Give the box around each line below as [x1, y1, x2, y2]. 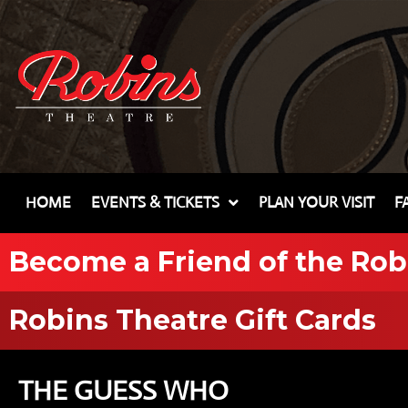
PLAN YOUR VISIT [259, 192, 374, 212]
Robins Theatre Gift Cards [9, 302, 376, 337]
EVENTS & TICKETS [91, 192, 219, 212]
